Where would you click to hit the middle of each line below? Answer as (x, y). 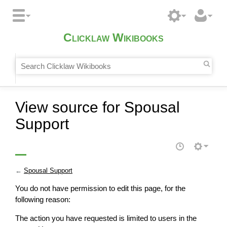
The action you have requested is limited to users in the (106, 218)
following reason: (43, 200)
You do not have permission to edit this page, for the (100, 188)
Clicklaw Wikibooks (113, 38)
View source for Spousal (98, 107)
